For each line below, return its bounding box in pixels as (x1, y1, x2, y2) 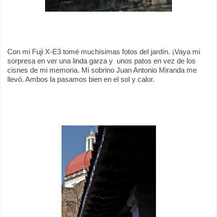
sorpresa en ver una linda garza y (7, 57, 113, 65)
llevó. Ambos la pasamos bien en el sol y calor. (7, 75, 155, 83)
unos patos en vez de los (117, 57, 196, 65)
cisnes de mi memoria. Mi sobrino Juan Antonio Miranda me (7, 66, 197, 74)
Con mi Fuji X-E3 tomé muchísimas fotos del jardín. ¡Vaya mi (7, 47, 200, 56)
